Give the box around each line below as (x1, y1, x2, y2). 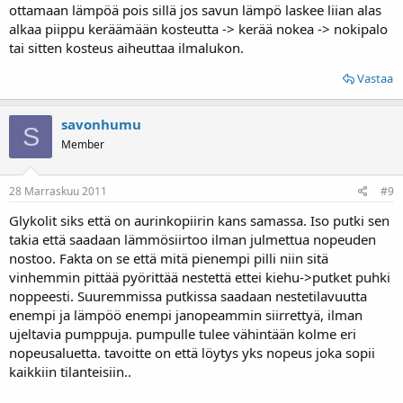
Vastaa (357, 70, 393, 86)
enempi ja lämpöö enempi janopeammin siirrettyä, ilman (9, 305, 363, 324)
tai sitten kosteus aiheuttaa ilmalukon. (9, 39, 244, 57)
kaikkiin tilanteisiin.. (9, 362, 131, 381)
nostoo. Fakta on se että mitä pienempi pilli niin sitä (9, 248, 328, 267)
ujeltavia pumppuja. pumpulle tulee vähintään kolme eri (9, 324, 356, 343)
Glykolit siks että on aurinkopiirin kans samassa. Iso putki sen (9, 210, 390, 229)
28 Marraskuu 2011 (9, 183, 107, 199)
